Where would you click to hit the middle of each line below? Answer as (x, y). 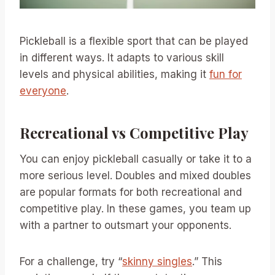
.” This (207, 261)
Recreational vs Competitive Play (134, 132)
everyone (43, 91)
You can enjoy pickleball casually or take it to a (136, 159)
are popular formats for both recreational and (131, 192)
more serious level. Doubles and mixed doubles (135, 175)
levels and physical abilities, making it (114, 74)
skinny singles (157, 261)
